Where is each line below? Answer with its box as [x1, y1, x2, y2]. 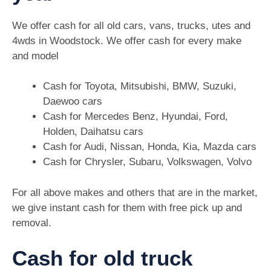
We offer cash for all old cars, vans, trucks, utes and [12, 19, 250, 31]
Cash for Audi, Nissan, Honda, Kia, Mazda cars [43, 141, 256, 153]
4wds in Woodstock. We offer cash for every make [12, 34, 241, 47]
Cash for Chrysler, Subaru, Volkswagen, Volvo [43, 156, 252, 168]
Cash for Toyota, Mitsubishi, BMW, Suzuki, [43, 80, 237, 93]
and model [12, 50, 59, 62]
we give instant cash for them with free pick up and [12, 201, 242, 214]
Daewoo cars [43, 96, 102, 108]
